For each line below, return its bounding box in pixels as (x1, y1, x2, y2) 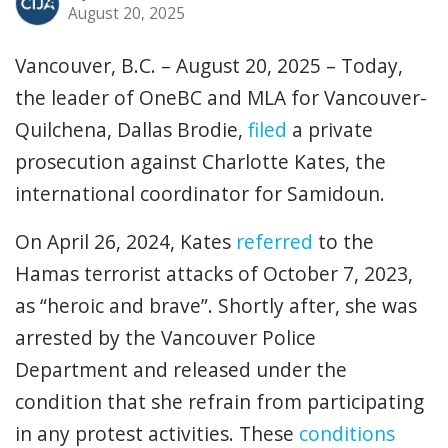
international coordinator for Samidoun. (15, 179, 385, 207)
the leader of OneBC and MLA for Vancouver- (15, 83, 427, 111)
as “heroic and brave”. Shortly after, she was (15, 291, 417, 319)
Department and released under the (15, 355, 347, 383)
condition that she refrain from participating (15, 387, 424, 415)
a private (287, 115, 373, 143)
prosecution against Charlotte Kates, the (15, 147, 386, 175)
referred (236, 227, 313, 255)
